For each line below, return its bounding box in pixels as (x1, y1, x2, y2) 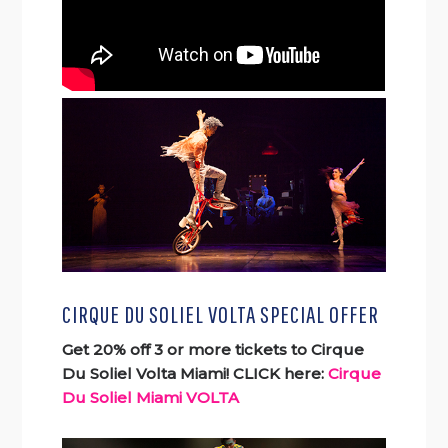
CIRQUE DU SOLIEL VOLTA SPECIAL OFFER (62, 300, 380, 329)
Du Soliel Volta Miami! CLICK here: (62, 364, 325, 384)
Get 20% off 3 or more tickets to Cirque (62, 340, 365, 360)
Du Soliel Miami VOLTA (62, 388, 240, 408)
